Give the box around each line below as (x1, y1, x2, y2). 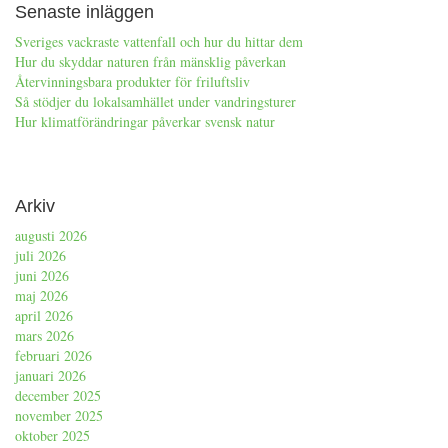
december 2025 (15, 385, 101, 405)
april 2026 (15, 305, 73, 325)
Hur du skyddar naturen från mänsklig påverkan (15, 51, 286, 71)
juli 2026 (15, 245, 66, 265)
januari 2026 (15, 365, 86, 385)
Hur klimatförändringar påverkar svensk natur (15, 111, 275, 131)
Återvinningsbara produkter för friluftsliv (15, 71, 250, 91)
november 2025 (15, 405, 103, 425)
